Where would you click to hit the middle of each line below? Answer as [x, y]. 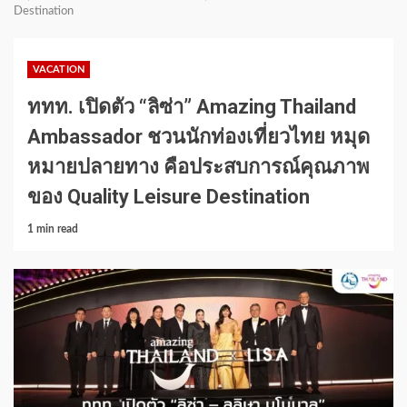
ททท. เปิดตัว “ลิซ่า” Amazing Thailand [192, 106]
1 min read [53, 228]
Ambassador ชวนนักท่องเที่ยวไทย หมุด [199, 136]
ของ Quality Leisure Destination [169, 196]
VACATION [59, 69]
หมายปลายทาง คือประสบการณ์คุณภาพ [199, 166]
